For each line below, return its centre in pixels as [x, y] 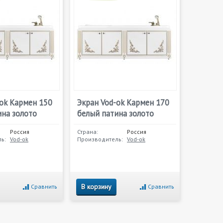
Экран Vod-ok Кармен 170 [123, 103]
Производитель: [100, 139]
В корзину [96, 187]
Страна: [88, 132]
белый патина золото [115, 113]
